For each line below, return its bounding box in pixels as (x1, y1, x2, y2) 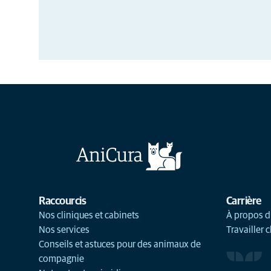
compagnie (39, 254, 84, 264)
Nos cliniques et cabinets (39, 211, 139, 220)
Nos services (39, 225, 90, 235)
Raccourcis (39, 196, 86, 207)
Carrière (226, 196, 261, 207)
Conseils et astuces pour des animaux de (39, 240, 201, 249)
